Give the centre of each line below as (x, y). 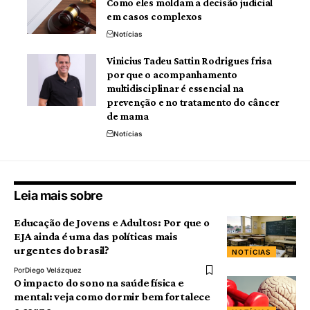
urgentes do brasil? (62, 250)
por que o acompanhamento (172, 75)
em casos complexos (155, 17)
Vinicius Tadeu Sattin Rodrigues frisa (189, 61)
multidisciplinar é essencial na (175, 89)
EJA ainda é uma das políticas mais (96, 237)
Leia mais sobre (58, 196)
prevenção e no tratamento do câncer (193, 103)
